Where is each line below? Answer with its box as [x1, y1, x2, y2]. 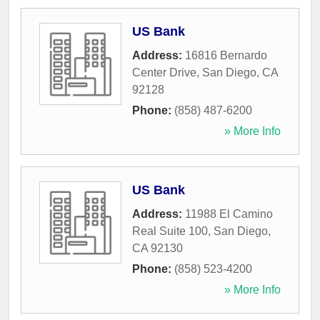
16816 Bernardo [185, 49, 267, 62]
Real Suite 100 [132, 225, 208, 238]
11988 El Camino [185, 208, 273, 221]
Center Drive [132, 66, 196, 79]
